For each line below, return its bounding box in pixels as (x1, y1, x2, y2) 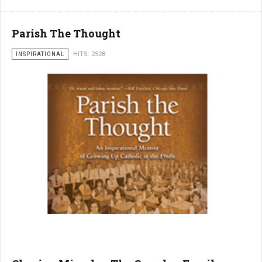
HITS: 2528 (73, 50, 105, 58)
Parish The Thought (12, 26, 120, 40)
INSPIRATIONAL (16, 50, 64, 58)
